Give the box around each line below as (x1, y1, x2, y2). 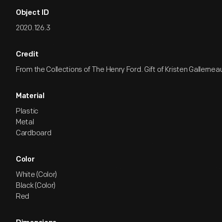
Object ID (16, 9, 49, 17)
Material (16, 93, 45, 100)
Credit (16, 51, 39, 58)
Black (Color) (16, 181, 56, 190)
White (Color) (16, 170, 57, 179)
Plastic (16, 107, 38, 116)
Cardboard (16, 128, 52, 138)
